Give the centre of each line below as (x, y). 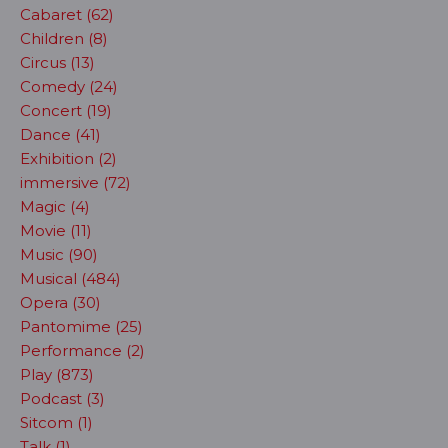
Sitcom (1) (56, 422)
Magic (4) (55, 206)
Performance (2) (82, 350)
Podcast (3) (62, 398)
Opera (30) (60, 302)
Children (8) (64, 38)
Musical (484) (70, 278)
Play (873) (57, 374)
